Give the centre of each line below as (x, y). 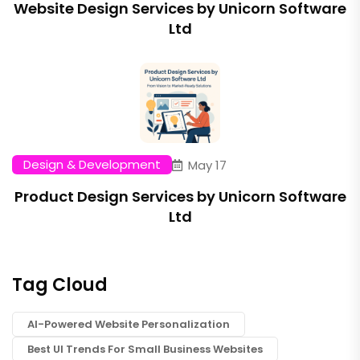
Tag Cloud (60, 285)
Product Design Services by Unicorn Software (180, 196)
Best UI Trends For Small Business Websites (145, 349)
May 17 (207, 165)
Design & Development (92, 164)
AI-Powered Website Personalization (129, 324)
